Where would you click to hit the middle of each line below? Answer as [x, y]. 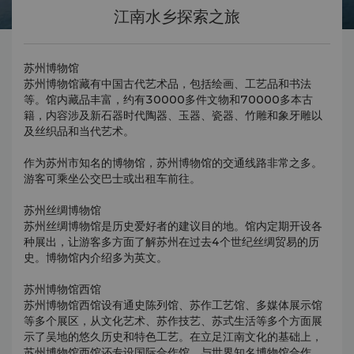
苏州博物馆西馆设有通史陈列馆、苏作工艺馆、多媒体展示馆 [173, 305]
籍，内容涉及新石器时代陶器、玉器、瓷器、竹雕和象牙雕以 [173, 115]
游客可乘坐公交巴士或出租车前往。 [112, 179]
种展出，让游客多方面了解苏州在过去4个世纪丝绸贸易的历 [171, 242]
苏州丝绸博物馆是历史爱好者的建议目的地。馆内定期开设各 [173, 226]
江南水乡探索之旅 [177, 16]
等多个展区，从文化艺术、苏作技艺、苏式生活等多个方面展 [173, 321]
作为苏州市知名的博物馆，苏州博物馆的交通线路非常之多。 [173, 163]
